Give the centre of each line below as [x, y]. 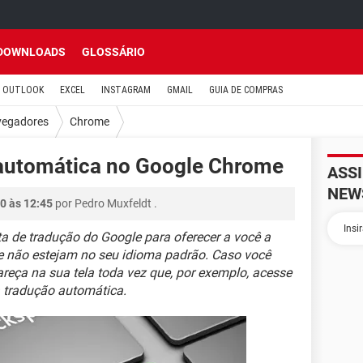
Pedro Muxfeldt [113, 203]
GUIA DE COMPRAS [246, 90]
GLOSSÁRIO [113, 52]
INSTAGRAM [126, 90]
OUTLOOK [23, 90]
